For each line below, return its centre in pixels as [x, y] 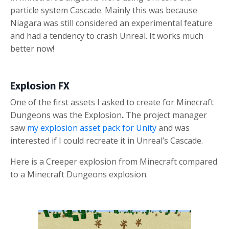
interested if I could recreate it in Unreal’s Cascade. [108, 140]
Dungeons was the [47, 115]
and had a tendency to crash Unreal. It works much [107, 36]
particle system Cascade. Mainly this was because [104, 10]
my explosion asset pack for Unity [92, 128]
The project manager [166, 115]
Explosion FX [40, 86]
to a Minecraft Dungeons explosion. [80, 174]
